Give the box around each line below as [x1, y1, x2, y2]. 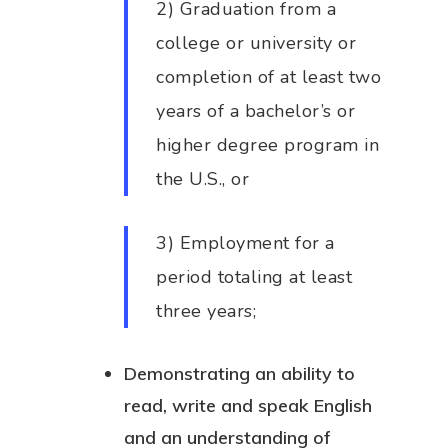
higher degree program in [156, 133, 380, 157]
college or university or [156, 31, 357, 55]
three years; [156, 299, 257, 323]
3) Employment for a [156, 231, 335, 255]
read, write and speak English [124, 394, 372, 417]
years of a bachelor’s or [156, 99, 356, 123]
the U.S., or [156, 167, 250, 191]
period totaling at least [156, 265, 353, 289]
